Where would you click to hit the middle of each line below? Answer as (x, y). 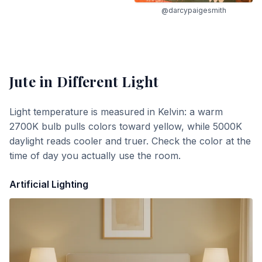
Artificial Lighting (49, 184)
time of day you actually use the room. (95, 155)
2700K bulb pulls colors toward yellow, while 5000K (126, 126)
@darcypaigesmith (194, 10)
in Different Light (97, 81)
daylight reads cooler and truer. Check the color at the (130, 141)
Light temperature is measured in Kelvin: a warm (116, 111)
